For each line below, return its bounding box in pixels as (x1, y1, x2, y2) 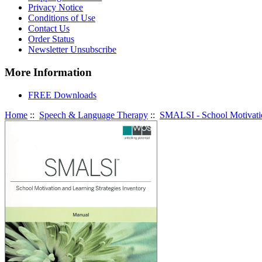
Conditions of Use (28, 13, 95, 23)
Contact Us (28, 23, 70, 34)
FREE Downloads (28, 89, 96, 100)
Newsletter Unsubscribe (28, 44, 116, 55)
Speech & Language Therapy (39, 109, 148, 120)
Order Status (28, 34, 74, 44)
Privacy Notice (28, 2, 83, 13)
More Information (5, 66, 92, 79)
